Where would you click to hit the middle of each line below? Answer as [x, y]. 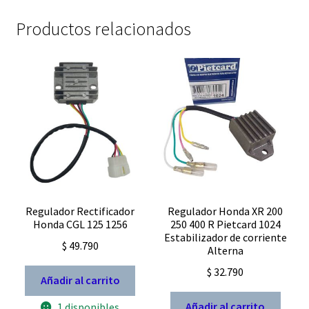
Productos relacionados [103, 29]
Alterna [225, 250]
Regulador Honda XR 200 [226, 211]
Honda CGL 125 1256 [80, 224]
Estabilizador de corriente [225, 237]
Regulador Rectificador [80, 211]
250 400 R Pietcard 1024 [225, 224]
